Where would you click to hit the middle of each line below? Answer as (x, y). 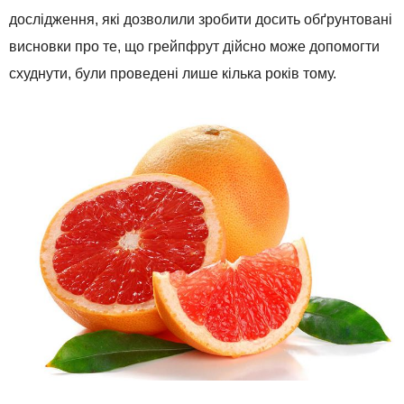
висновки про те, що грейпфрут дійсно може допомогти (194, 46)
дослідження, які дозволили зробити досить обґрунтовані (201, 19)
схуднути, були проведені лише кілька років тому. (173, 73)
